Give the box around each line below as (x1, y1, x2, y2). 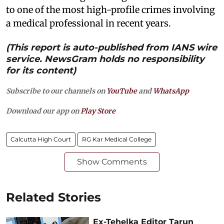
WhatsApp (153, 86, 189, 96)
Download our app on (6, 106, 80, 116)
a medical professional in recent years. (6, 17, 171, 29)
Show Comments (77, 157, 147, 167)
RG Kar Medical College (82, 135, 151, 143)
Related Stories (6, 190, 101, 205)
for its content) (6, 65, 76, 76)
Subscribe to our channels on (6, 86, 106, 96)
